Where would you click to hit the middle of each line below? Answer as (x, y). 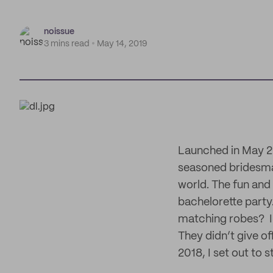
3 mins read (67, 44)
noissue (59, 32)
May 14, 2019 (122, 44)
